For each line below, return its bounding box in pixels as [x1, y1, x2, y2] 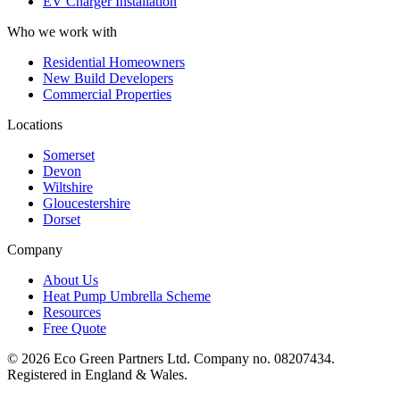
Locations [7, 117, 62, 133]
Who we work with [7, 24, 117, 40]
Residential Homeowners [43, 54, 185, 71]
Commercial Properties [43, 87, 171, 103]
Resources [43, 304, 101, 321]
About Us [43, 272, 98, 288]
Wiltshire [43, 179, 93, 196]
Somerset [43, 147, 95, 163]
